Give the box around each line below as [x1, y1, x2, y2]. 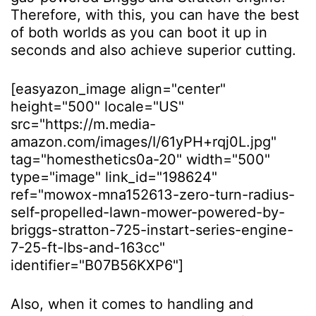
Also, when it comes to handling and [11, 295, 253, 312]
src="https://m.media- [11, 115, 156, 133]
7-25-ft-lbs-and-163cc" [11, 238, 165, 256]
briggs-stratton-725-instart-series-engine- [11, 221, 293, 238]
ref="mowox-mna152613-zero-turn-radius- [11, 186, 295, 203]
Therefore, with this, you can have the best [11, 6, 299, 23]
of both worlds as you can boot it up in [11, 23, 267, 41]
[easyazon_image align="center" [11, 80, 226, 97]
